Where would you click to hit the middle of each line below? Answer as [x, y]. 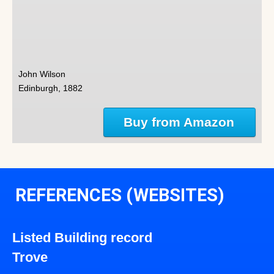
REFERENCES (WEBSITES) [120, 195]
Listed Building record [82, 238]
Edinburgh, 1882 [50, 88]
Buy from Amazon [180, 122]
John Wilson [42, 74]
